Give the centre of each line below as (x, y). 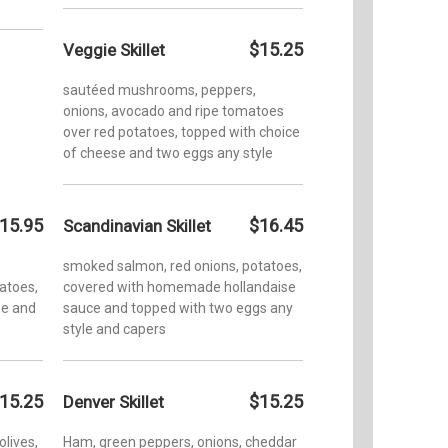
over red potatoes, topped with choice (181, 131)
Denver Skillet (113, 401)
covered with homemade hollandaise (179, 286)
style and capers (114, 328)
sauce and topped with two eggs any (178, 307)
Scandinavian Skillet (137, 225)
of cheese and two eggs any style (168, 152)
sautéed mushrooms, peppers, (159, 89)
